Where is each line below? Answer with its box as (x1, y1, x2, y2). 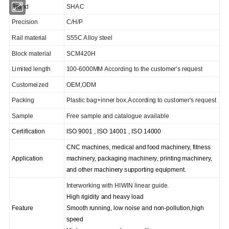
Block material (11, 50, 51, 57)
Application (11, 155, 43, 162)
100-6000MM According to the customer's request (66, 65, 203, 73)
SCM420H (66, 50, 96, 57)
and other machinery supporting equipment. (66, 166, 188, 173)
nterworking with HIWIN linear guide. (67, 182, 169, 189)
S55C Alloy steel (66, 34, 112, 41)
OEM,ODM (66, 81, 97, 88)
